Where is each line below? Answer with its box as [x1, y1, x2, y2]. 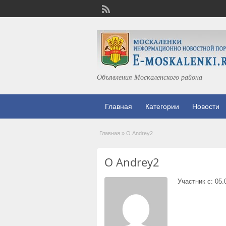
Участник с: [178, 178, 213, 185]
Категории [145, 102, 179, 110]
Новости [192, 102, 219, 110]
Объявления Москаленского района [97, 72, 202, 82]
